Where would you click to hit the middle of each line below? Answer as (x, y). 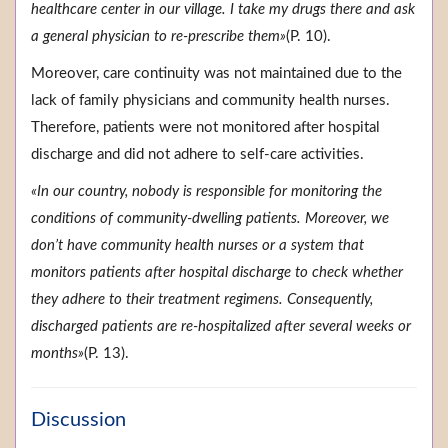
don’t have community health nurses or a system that (197, 246)
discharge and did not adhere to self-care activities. (197, 155)
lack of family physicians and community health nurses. (210, 101)
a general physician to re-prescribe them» (158, 37)
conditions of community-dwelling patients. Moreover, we (210, 219)
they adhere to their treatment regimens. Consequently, (202, 300)
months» (57, 354)
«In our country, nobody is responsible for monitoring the (206, 192)
